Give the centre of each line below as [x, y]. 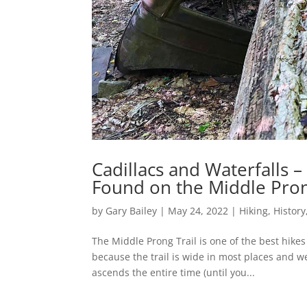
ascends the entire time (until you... [174, 272]
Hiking [254, 210]
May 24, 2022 [198, 210]
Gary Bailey [132, 210]
